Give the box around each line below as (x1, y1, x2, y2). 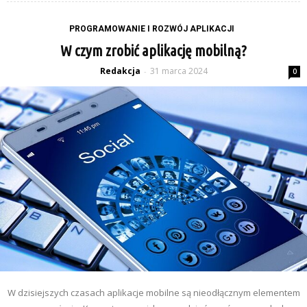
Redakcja (99, 65, 140, 77)
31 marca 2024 (149, 65, 208, 77)
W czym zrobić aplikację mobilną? (60, 42, 247, 60)
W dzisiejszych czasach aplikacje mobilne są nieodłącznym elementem (7, 286, 300, 299)
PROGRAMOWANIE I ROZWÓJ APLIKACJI (69, 24, 234, 34)
